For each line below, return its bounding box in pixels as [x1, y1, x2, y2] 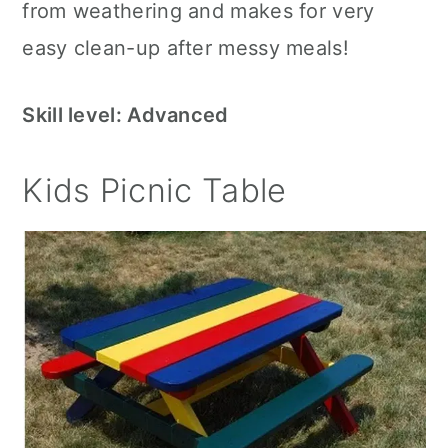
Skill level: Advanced [22, 103, 229, 127]
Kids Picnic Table [22, 171, 287, 210]
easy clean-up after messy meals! [22, 36, 349, 60]
